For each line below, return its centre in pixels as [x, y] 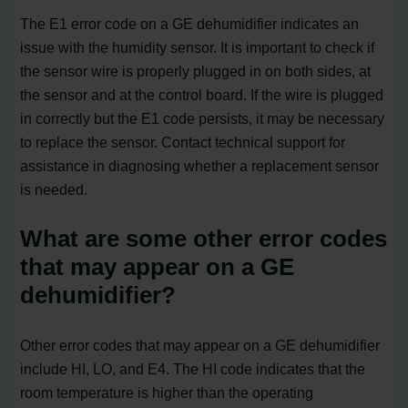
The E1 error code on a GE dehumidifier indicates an [190, 23]
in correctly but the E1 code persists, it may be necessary [203, 118]
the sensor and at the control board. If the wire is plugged [202, 94]
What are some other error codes [204, 238]
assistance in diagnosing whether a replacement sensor [200, 165]
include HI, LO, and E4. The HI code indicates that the [193, 368]
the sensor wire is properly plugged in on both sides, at [196, 71]
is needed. [54, 189]
